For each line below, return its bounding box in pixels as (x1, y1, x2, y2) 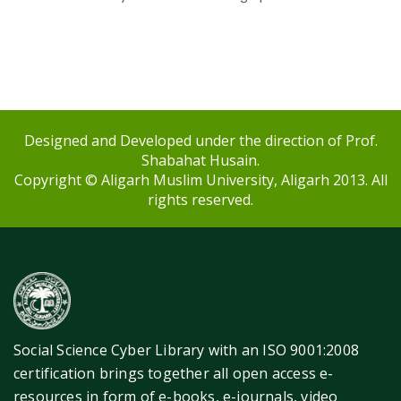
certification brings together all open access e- (13, 363, 334, 384)
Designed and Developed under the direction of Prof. (23, 131, 378, 151)
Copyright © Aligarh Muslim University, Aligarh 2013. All (13, 170, 388, 191)
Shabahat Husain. (141, 150, 260, 171)
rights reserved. (148, 190, 253, 210)
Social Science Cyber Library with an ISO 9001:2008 (13, 340, 360, 361)
